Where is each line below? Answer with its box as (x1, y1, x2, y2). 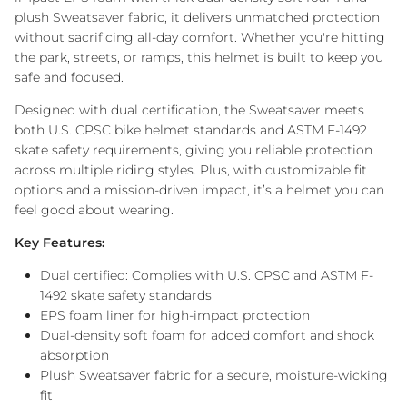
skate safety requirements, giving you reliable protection (15, 141, 372, 158)
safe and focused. (15, 68, 124, 85)
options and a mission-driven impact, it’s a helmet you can (15, 181, 384, 198)
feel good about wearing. (15, 201, 174, 218)
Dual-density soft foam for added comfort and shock (40, 326, 374, 343)
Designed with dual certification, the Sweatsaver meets (15, 101, 364, 118)
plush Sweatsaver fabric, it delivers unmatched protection (15, 8, 380, 25)
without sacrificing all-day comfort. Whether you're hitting (15, 28, 385, 45)
